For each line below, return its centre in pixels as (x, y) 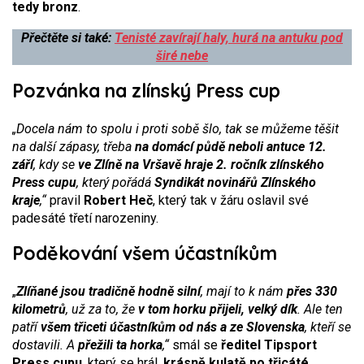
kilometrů (39, 309)
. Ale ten (320, 309)
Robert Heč (118, 200)
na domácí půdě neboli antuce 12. (231, 147)
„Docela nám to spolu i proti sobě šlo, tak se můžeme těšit (175, 129)
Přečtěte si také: (68, 38)
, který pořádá (115, 182)
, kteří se (328, 327)
